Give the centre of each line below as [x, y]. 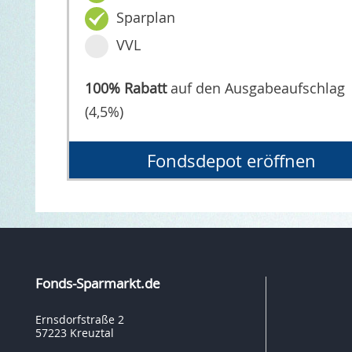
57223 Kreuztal [74, 332]
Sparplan [146, 18]
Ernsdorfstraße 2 [79, 319]
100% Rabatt [126, 88]
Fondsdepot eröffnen [231, 161]
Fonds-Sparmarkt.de [97, 283]
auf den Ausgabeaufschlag [256, 88]
